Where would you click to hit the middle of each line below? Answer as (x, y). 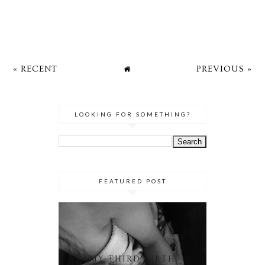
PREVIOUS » (224, 69)
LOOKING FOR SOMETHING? (132, 114)
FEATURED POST (132, 181)
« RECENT (35, 69)
